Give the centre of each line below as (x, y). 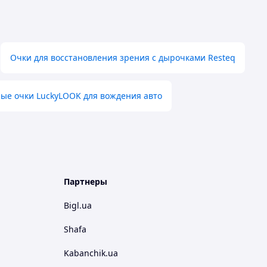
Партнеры (86, 181)
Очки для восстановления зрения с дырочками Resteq (123, 58)
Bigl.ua (78, 205)
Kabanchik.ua (91, 253)
